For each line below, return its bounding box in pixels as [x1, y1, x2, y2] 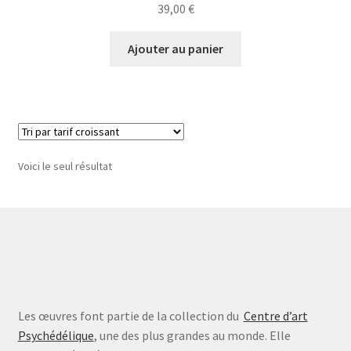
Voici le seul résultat [17, 159, 112, 174]
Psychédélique [17, 327, 94, 344]
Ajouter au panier [128, 41, 223, 57]
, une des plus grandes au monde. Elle [93, 327, 291, 344]
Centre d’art [243, 308, 308, 324]
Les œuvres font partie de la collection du [17, 308, 244, 324]
